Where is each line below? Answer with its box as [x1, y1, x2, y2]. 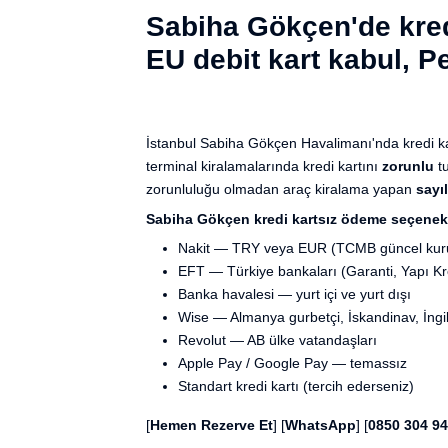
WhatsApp [285, 417, 356, 434]
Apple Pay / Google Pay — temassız [178, 355, 407, 372]
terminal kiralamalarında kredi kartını [146, 157, 382, 174]
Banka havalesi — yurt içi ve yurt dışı [178, 286, 411, 303]
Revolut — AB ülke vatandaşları [178, 332, 377, 349]
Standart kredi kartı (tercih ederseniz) [178, 378, 414, 395]
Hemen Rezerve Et [150, 417, 273, 434]
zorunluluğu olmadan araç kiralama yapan [146, 180, 416, 197]
